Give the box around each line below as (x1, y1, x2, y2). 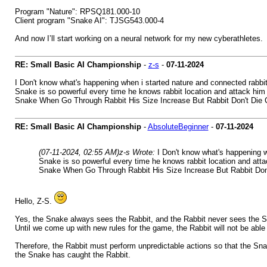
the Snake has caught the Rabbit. (14, 250, 131, 259)
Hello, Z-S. (14, 197, 54, 206)
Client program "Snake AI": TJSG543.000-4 (14, 16, 164, 25)
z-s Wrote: (119, 148, 157, 157)
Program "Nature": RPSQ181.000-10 (14, 7, 140, 16)
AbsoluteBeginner (147, 122, 209, 131)
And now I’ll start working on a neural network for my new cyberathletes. (14, 34, 263, 43)
